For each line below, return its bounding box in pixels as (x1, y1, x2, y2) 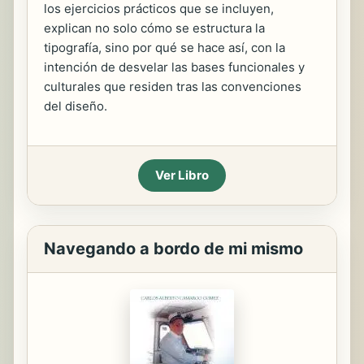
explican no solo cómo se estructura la (44, 20, 265, 36)
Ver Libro (155, 167, 209, 183)
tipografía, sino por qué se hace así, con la (44, 40, 285, 55)
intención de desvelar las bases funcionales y (44, 59, 305, 75)
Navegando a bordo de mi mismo (44, 239, 303, 258)
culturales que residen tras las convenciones (44, 79, 301, 94)
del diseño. (44, 98, 107, 114)
